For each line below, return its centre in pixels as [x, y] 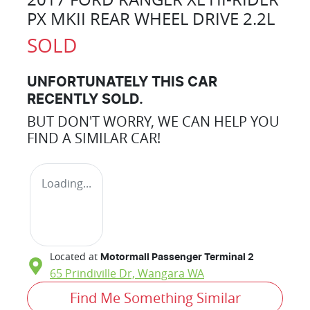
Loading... [66, 184]
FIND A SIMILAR [79, 138]
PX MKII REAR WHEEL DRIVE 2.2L [151, 19]
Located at [74, 257]
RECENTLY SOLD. [85, 100]
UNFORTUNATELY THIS [107, 83]
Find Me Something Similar [155, 298]
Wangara [161, 274]
